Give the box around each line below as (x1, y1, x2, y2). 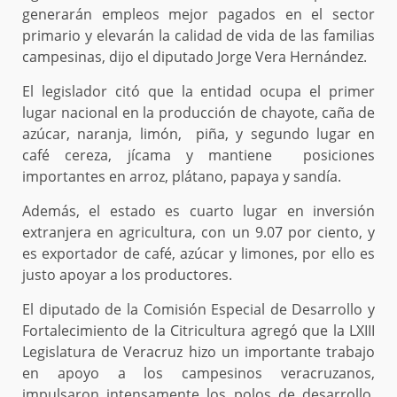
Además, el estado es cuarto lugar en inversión (22, 201, 375, 222)
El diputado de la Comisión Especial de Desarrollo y (22, 300, 375, 320)
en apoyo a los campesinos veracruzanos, (22, 363, 375, 384)
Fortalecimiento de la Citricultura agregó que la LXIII (22, 321, 375, 341)
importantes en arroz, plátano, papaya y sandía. (22, 167, 341, 187)
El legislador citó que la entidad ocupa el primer (22, 82, 375, 102)
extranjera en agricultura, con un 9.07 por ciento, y (22, 222, 375, 243)
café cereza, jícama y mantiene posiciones (22, 145, 375, 166)
